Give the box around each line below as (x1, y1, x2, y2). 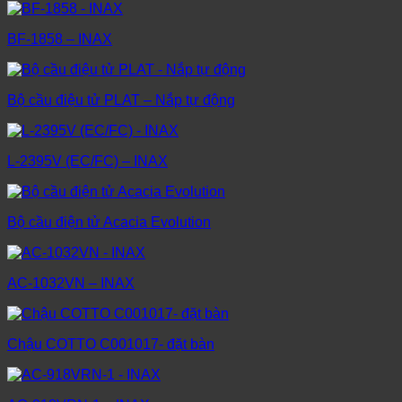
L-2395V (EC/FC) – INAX (7, 153, 168, 170)
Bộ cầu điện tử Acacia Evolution (7, 214, 211, 231)
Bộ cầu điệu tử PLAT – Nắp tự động (7, 92, 235, 109)
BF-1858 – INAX (7, 31, 112, 48)
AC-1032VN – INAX (7, 275, 135, 292)
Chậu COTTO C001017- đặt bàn (7, 336, 214, 353)
